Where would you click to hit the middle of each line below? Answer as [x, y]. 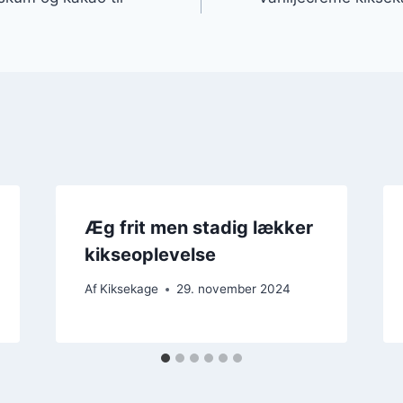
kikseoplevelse [150, 254]
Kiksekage [129, 289]
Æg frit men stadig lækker [198, 227]
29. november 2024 [233, 289]
